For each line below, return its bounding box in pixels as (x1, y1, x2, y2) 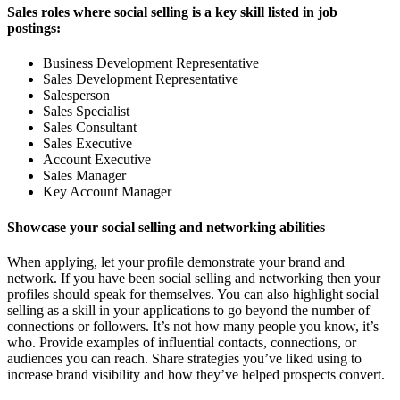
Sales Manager (43, 168, 126, 184)
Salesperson (43, 87, 110, 104)
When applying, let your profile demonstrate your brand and (7, 254, 345, 270)
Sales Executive (43, 136, 136, 152)
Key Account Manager (43, 184, 171, 200)
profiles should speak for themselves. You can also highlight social (7, 286, 379, 302)
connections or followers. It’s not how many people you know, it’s (7, 318, 379, 334)
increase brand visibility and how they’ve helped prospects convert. (7, 366, 385, 382)
